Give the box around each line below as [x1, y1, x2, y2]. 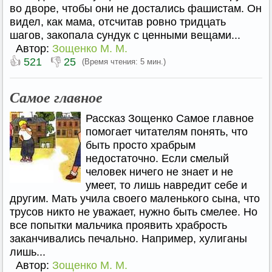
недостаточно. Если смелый [86, 152, 229, 165]
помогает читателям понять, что [86, 126, 248, 138]
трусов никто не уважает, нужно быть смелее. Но [10, 206, 257, 218]
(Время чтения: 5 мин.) [82, 57, 166, 66]
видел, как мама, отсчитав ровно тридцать [10, 16, 226, 28]
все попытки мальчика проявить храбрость [10, 219, 227, 231]
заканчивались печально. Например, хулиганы [10, 233, 247, 245]
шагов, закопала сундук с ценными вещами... [10, 29, 240, 41]
